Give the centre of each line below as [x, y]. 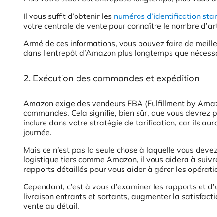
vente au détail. [51, 206]
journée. [38, 132]
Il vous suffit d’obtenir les [69, 16]
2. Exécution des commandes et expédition [111, 78]
